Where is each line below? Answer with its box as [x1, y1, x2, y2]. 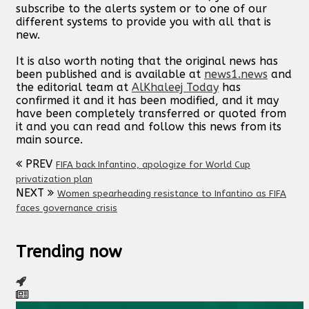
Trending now [16, 242, 122, 262]
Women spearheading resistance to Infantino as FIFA [57, 188, 286, 199]
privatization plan [16, 174, 92, 185]
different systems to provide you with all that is [16, 15, 271, 29]
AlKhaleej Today [132, 81, 219, 94]
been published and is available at [16, 68, 204, 81]
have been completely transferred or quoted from [16, 107, 286, 121]
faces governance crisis [16, 203, 117, 214]
